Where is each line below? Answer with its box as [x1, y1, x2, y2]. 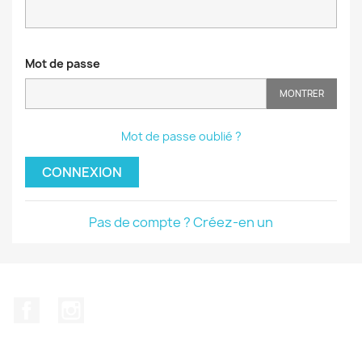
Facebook [40, 297, 99, 314]
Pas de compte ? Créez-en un [89, 213, 273, 231]
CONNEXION [42, 163, 122, 181]
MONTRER [280, 87, 324, 100]
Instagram [83, 297, 148, 314]
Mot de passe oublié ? [120, 128, 242, 144]
